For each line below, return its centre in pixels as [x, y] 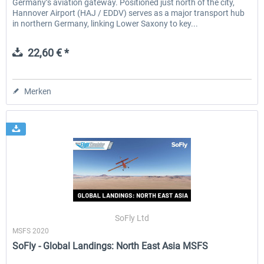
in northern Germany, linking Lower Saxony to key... [105, 24]
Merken [38, 92]
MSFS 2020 [31, 231]
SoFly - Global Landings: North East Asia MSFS [110, 246]
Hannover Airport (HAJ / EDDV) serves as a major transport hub [129, 13]
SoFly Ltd [132, 218]
